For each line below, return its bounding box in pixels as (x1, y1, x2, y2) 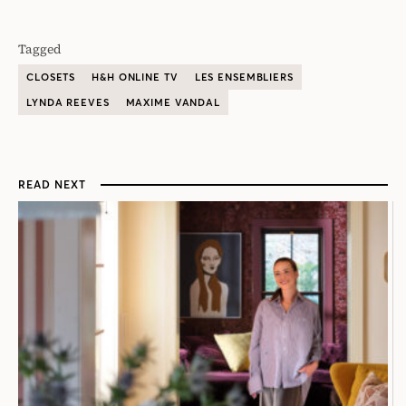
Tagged (18, 40, 62, 59)
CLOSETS (26, 71, 76, 84)
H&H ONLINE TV (92, 71, 179, 84)
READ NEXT (18, 178, 86, 192)
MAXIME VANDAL (125, 96, 221, 110)
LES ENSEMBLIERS (194, 71, 294, 84)
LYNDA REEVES (26, 96, 110, 110)
